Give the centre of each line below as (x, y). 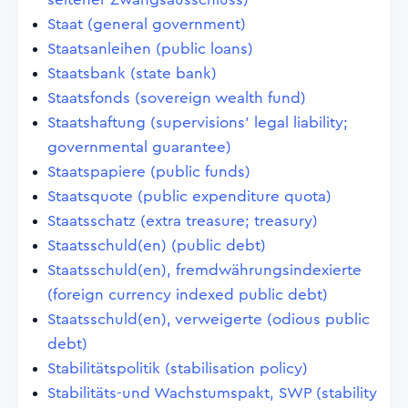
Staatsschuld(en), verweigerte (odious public (209, 319)
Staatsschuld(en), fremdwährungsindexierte (204, 270)
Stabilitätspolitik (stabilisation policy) (178, 368)
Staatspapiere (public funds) (149, 172)
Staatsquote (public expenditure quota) (189, 196)
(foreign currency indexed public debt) (188, 295)
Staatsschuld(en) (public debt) (157, 245)
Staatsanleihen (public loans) (150, 49)
